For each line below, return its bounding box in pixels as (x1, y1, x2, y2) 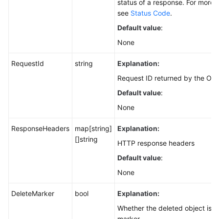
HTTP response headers (117, 139, 195, 147)
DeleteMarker (11, 189, 54, 197)
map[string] (75, 124, 112, 132)
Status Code (131, 9, 170, 17)
